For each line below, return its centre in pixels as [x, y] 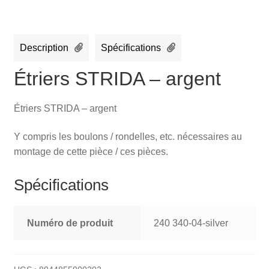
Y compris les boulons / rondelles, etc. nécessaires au [128, 137]
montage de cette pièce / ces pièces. [91, 152]
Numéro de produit [70, 223]
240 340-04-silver [191, 223]
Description [44, 48]
